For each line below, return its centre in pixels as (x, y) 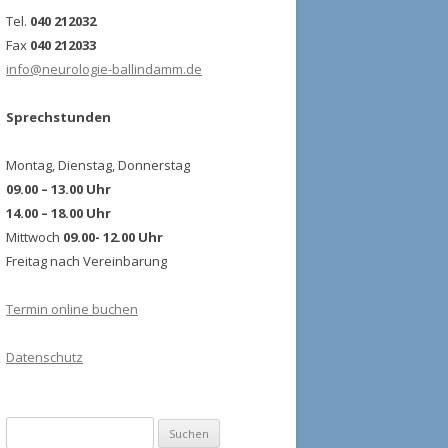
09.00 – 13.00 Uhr (58, 189)
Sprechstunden (58, 117)
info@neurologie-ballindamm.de (104, 69)
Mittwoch (34, 237)
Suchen (28, 428)
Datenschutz (44, 357)
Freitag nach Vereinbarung (86, 261)
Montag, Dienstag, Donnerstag (98, 165)
